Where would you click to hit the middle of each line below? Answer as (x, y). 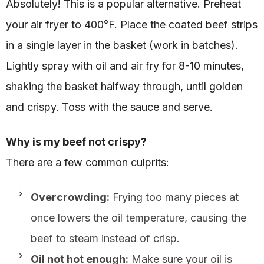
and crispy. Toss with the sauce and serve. (109, 107)
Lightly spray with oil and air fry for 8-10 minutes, (125, 65)
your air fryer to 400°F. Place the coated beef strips (132, 24)
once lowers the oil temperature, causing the (138, 217)
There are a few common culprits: (88, 162)
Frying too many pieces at (174, 197)
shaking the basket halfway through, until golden (124, 86)
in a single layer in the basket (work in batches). (122, 45)
